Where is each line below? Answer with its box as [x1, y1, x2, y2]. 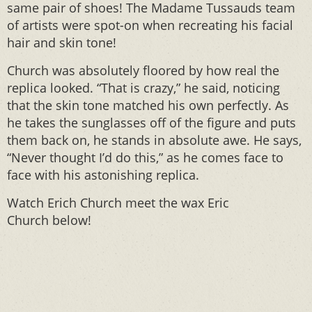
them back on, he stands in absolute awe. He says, [7, 132, 302, 148]
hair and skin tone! [7, 34, 116, 51]
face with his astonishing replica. [7, 166, 199, 183]
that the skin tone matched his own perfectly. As [7, 97, 289, 114]
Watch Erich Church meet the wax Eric [7, 194, 229, 211]
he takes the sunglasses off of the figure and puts [7, 114, 296, 131]
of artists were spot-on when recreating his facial [7, 17, 293, 33]
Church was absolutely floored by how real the [7, 62, 279, 79]
